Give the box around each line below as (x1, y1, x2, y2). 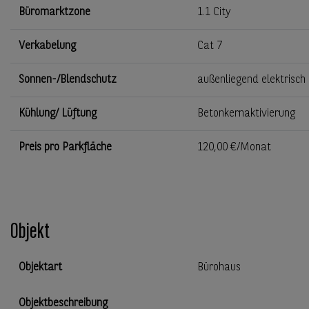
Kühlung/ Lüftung (19, 108, 97, 119)
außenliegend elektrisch (197, 74, 306, 86)
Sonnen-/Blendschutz (19, 74, 117, 86)
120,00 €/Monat (197, 141, 271, 153)
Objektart (19, 261, 62, 273)
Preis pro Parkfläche (19, 141, 112, 153)
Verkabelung (19, 40, 76, 52)
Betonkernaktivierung (197, 108, 295, 119)
